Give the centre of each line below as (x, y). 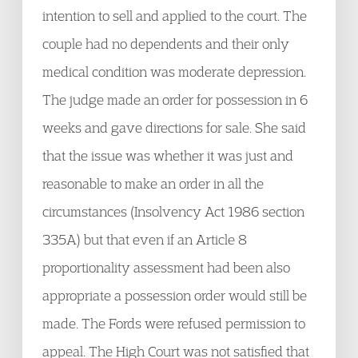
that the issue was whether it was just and (168, 155)
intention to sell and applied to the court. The (175, 16)
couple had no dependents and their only (166, 44)
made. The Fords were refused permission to (174, 323)
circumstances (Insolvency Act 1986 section (173, 211)
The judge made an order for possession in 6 (175, 99)
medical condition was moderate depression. (174, 72)
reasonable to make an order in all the (153, 183)
